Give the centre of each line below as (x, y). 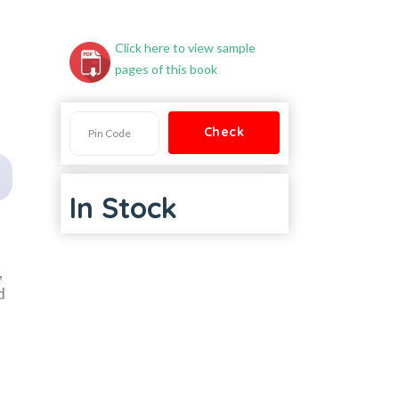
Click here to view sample (185, 47)
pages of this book (166, 69)
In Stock (123, 207)
